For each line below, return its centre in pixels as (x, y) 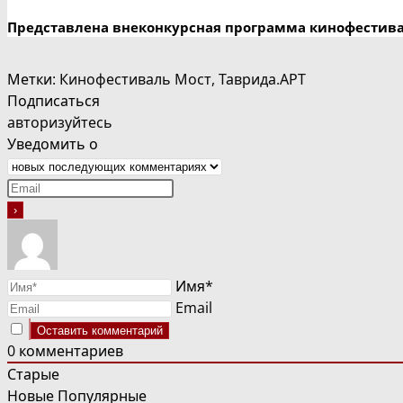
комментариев (69, 350)
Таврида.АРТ (262, 79)
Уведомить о (53, 143)
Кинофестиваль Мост (135, 79)
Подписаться (54, 100)
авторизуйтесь (60, 122)
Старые (33, 374)
